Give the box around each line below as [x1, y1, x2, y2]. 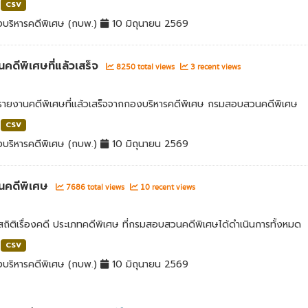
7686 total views [63, 181, 126, 193]
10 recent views [137, 181, 195, 193]
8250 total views [113, 61, 177, 73]
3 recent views [188, 61, 241, 73]
